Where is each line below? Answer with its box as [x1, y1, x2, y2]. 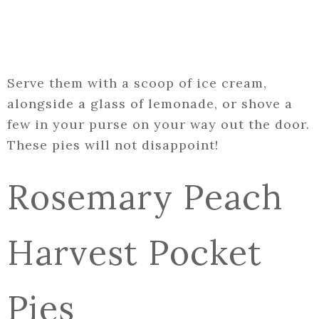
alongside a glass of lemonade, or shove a [7, 95, 293, 113]
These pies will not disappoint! [7, 137, 219, 154]
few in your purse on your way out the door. [7, 116, 310, 133]
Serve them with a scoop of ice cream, [7, 75, 267, 92]
